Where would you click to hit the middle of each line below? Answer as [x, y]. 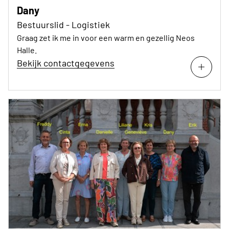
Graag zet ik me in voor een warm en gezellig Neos [106, 37]
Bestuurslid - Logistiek [63, 24]
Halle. [27, 50]
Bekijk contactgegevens [66, 63]
